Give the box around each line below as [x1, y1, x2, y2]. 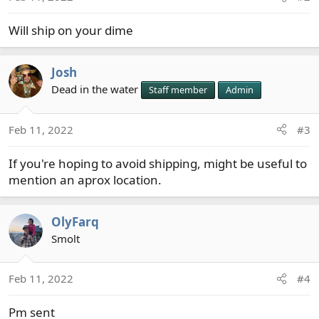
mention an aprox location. [9, 171, 162, 188]
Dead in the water [51, 82, 138, 96]
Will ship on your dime [9, 22, 133, 38]
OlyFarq [51, 213, 99, 230]
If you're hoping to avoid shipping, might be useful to [9, 155, 307, 172]
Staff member [149, 83, 207, 96]
